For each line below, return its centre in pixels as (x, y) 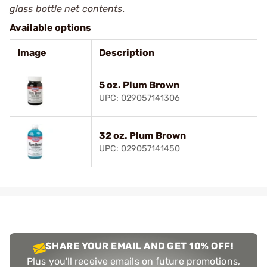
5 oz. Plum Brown (139, 85)
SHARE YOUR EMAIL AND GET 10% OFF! (139, 246)
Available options (50, 27)
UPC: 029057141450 (139, 148)
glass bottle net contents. (67, 8)
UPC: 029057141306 (139, 98)
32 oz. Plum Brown (142, 135)
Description (127, 52)
